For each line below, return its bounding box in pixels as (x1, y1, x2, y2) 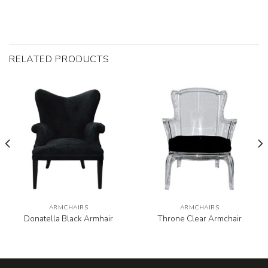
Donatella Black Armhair (24, 212, 113, 224)
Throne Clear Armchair (157, 212, 242, 224)
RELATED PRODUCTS (9, 52, 109, 66)
